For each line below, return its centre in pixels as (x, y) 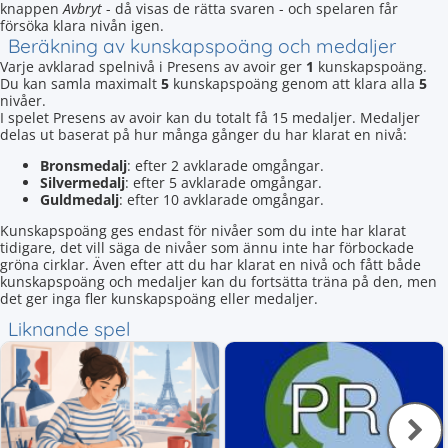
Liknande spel (69, 329)
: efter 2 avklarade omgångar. (225, 165)
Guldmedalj (79, 199)
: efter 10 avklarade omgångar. (221, 199)
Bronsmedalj (83, 165)
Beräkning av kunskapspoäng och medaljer (202, 46)
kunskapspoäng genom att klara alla (294, 83)
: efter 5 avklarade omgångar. (223, 182)
